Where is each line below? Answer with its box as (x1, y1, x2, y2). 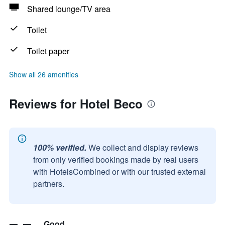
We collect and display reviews (88, 142, 198, 153)
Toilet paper (27, 45, 69, 57)
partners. (33, 178, 64, 189)
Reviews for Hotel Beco (9, 95, 143, 112)
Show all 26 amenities (9, 69, 78, 79)
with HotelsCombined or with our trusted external (33, 166, 206, 177)
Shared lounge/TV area (27, 3, 110, 15)
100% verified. (33, 142, 86, 153)
